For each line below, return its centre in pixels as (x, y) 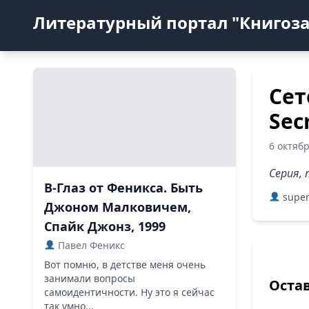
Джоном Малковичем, (118, 207)
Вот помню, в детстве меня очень (125, 265)
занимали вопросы (90, 278)
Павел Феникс (90, 245)
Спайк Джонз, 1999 (105, 226)
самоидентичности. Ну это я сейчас (129, 292)
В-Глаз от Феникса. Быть (123, 188)
